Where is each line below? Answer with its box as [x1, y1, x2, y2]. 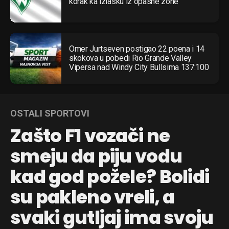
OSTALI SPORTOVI [10, 108, 89, 119]
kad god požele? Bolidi [10, 164, 210, 190]
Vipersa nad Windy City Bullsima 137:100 [69, 62, 209, 73]
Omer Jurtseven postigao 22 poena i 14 [69, 44, 205, 54]
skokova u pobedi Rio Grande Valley [69, 53, 192, 63]
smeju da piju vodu [10, 143, 182, 170]
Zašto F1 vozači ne [10, 123, 170, 149]
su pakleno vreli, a [10, 184, 175, 211]
